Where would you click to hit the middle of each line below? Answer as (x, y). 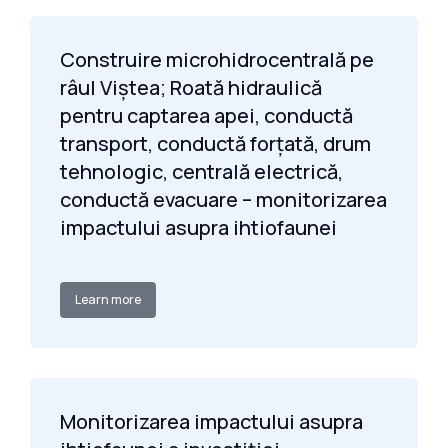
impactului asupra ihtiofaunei (198, 227)
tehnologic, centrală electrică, (201, 171)
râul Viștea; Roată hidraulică (191, 87)
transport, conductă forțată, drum (215, 143)
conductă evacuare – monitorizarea (223, 199)
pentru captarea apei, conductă (206, 115)
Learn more (108, 299)
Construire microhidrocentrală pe (217, 59)
